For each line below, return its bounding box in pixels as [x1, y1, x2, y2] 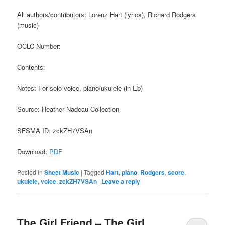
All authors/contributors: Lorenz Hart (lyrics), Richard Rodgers [17, 9, 196, 19]
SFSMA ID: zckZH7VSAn [17, 126, 93, 136]
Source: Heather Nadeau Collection [17, 104, 120, 115]
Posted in [17, 167, 43, 176]
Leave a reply [101, 176, 141, 186]
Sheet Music [44, 167, 80, 177]
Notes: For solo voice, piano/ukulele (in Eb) [17, 83, 143, 93]
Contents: [17, 62, 46, 72]
